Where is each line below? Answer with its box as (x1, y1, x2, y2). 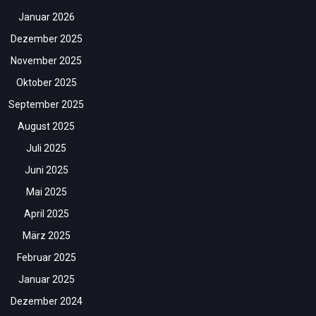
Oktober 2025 (16, 77, 77, 89)
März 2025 (22, 230, 71, 242)
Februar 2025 (16, 252, 76, 264)
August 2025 (18, 121, 75, 133)
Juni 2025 (24, 164, 68, 176)
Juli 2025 (26, 142, 66, 154)
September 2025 (8, 99, 84, 111)
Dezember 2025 (10, 33, 83, 45)
